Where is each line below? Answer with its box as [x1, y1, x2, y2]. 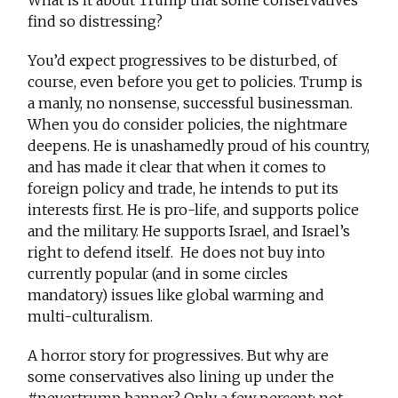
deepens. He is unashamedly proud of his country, [28, 137, 370, 155]
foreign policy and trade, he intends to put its [28, 179, 339, 198]
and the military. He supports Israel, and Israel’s [28, 222, 351, 241]
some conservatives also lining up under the [28, 368, 335, 386]
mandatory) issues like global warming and [28, 286, 325, 305]
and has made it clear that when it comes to [28, 158, 327, 177]
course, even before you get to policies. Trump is [28, 73, 363, 92]
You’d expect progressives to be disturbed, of [28, 52, 338, 70]
